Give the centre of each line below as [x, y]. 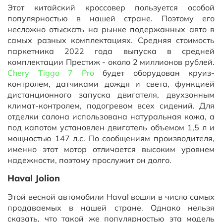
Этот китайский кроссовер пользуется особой [111, 7]
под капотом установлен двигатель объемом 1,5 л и [111, 127]
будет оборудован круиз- [154, 73]
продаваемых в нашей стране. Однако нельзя [111, 208]
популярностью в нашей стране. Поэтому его [111, 18]
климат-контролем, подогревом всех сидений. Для [111, 106]
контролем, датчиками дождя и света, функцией [111, 84]
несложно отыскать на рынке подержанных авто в [111, 29]
